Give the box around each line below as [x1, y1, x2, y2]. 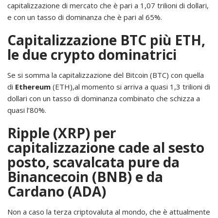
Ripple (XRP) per [7, 123, 116, 142]
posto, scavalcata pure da [7, 152, 180, 171]
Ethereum [15, 81, 51, 91]
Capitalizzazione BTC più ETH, [7, 30, 205, 49]
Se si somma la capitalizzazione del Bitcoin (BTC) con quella [7, 70, 204, 80]
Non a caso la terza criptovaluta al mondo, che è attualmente [7, 206, 210, 217]
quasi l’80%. [7, 105, 46, 115]
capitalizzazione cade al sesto [7, 138, 204, 157]
